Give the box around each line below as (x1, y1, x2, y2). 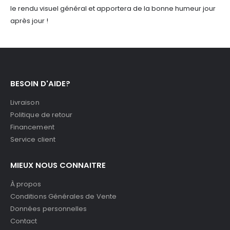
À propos (10, 179, 42, 189)
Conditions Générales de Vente (10, 191, 117, 201)
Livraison (10, 97, 40, 107)
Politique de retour (10, 109, 73, 120)
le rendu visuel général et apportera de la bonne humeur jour (10, 4, 216, 14)
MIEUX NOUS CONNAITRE (10, 159, 106, 170)
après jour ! (10, 16, 48, 26)
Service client (10, 134, 55, 144)
